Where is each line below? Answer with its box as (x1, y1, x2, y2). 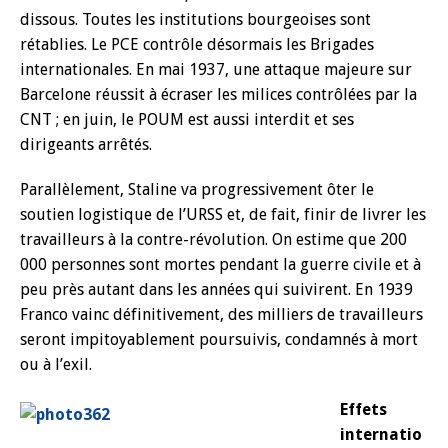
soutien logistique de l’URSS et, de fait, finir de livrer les (20, 205, 426, 224)
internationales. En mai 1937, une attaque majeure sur (20, 60, 412, 79)
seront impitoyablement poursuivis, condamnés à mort (20, 330, 418, 349)
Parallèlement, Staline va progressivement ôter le (20, 180, 374, 199)
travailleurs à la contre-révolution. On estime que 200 (20, 230, 407, 249)
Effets (340, 400, 387, 419)
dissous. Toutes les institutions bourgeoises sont (20, 10, 371, 29)
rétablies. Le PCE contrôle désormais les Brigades (20, 35, 374, 54)
